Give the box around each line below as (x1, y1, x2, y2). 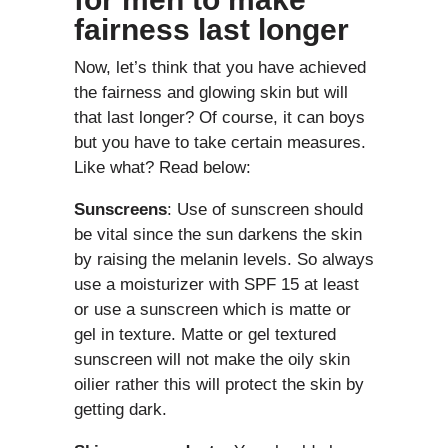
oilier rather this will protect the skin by (74, 374, 364, 394)
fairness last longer (74, 12, 349, 46)
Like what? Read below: (74, 157, 251, 177)
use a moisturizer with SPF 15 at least (74, 274, 359, 294)
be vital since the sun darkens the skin (74, 224, 362, 244)
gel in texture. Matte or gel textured (74, 324, 336, 344)
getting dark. (74, 399, 167, 419)
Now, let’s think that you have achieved (74, 57, 366, 77)
